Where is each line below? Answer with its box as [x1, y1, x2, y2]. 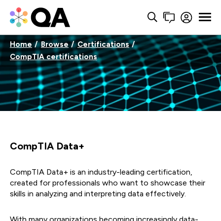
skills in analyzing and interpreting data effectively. [10, 189, 186, 199]
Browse [41, 39, 69, 49]
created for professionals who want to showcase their [10, 178, 205, 188]
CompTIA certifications [10, 52, 97, 61]
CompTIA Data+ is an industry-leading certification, [10, 167, 192, 177]
